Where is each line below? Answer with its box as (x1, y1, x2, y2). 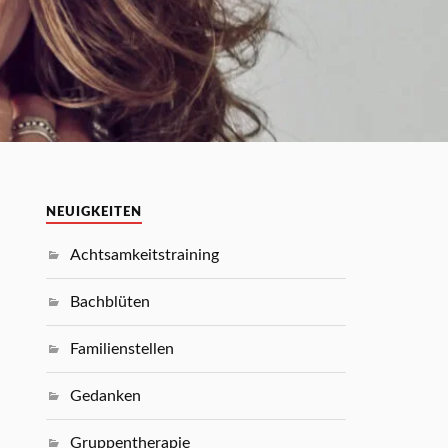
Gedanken (70, 388, 142, 404)
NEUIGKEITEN (46, 206, 143, 218)
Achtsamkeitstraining (70, 247, 220, 263)
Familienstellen (70, 341, 175, 357)
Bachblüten (70, 294, 151, 310)
